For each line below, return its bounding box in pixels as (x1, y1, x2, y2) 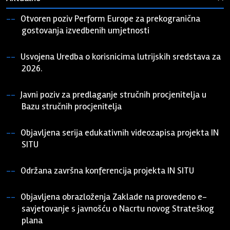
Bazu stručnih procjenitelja (22, 101, 122, 112)
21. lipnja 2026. (22, 150, 65, 159)
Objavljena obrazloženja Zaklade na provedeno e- (21, 191, 207, 202)
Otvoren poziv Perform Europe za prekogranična (21, 13, 201, 24)
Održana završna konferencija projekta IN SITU (21, 165, 195, 176)
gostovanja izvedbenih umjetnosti (22, 25, 150, 36)
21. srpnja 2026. (22, 36, 67, 45)
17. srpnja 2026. (22, 74, 67, 83)
